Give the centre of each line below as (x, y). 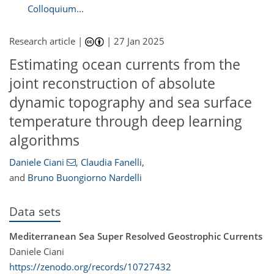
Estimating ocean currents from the (125, 65)
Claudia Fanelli (111, 162)
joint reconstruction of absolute (112, 83)
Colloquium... (56, 8)
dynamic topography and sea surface (131, 102)
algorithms (44, 140)
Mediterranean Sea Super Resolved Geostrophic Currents (136, 236)
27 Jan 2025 (139, 41)
